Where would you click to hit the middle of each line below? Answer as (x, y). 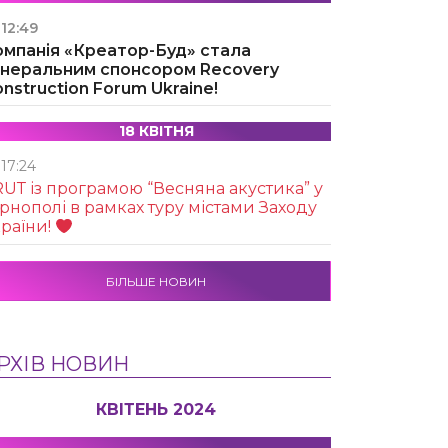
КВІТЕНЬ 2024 (156, 409)
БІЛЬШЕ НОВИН (156, 281)
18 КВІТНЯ (156, 131)
